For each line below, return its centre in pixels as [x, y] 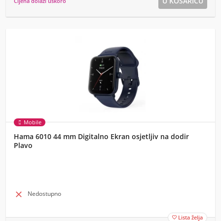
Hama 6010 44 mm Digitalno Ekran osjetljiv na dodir [101, 136]
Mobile [33, 122]
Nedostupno [44, 194]
